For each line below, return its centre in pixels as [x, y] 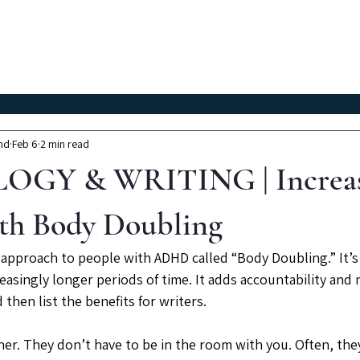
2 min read [65, 143]
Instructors [227, 46]
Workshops [117, 46]
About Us [330, 46]
